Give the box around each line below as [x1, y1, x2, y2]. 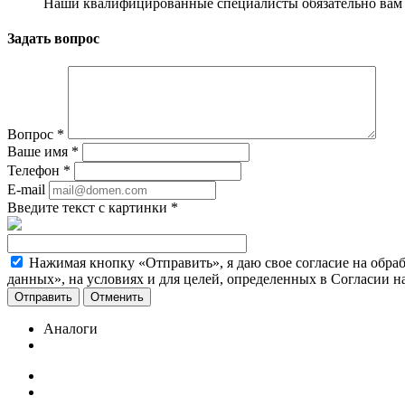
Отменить [90, 290, 144, 305]
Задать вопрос [7, 31, 99, 47]
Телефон [7, 163, 63, 179]
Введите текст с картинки [7, 200, 171, 216]
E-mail [7, 182, 45, 198]
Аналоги [43, 321, 98, 337]
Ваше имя [7, 144, 71, 160]
